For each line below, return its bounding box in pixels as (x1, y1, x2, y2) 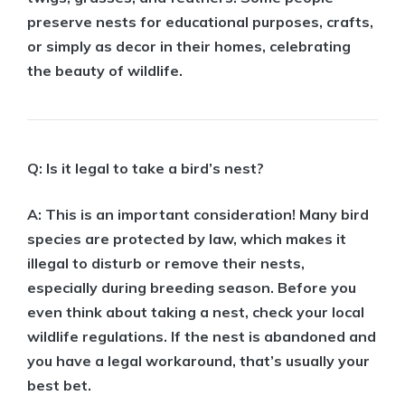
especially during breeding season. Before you (27, 278, 356, 297)
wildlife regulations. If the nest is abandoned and (27, 327, 376, 346)
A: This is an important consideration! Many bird (27, 205, 369, 224)
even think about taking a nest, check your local (27, 303, 364, 322)
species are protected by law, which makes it (27, 230, 346, 249)
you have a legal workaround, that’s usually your (27, 352, 370, 371)
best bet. (27, 376, 91, 395)
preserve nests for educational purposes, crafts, (27, 13, 373, 32)
